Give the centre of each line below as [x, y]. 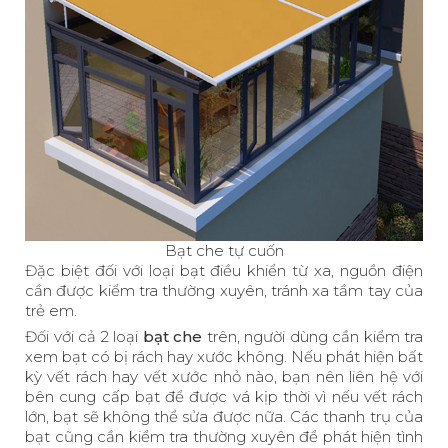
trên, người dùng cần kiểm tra [312, 336]
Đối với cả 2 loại [84, 336]
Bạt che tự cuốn [224, 250]
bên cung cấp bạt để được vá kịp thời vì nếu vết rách [224, 396]
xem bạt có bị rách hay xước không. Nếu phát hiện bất [224, 356]
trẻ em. [51, 310]
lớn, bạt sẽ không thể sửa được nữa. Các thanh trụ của [224, 416]
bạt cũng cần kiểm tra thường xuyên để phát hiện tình [224, 436]
